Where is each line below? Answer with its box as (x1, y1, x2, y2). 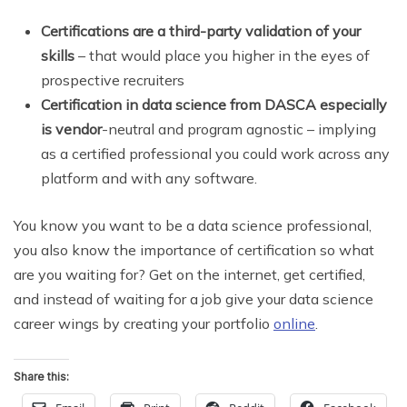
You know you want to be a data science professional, (14, 215, 372, 234)
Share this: (14, 369, 69, 383)
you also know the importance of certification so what (14, 240, 374, 259)
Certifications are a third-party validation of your (41, 21, 361, 40)
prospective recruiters (41, 70, 184, 89)
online (273, 313, 315, 333)
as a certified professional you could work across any (41, 144, 390, 163)
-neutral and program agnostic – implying (102, 119, 376, 138)
